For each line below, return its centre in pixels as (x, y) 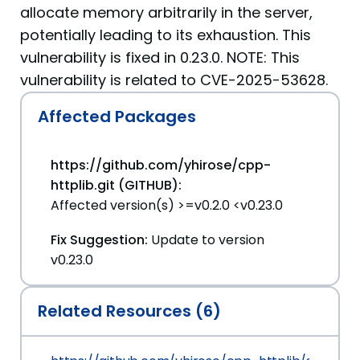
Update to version (208, 240)
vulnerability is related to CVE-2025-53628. (174, 80)
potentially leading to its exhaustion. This (166, 35)
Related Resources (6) (129, 311)
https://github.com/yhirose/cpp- (161, 165)
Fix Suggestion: (99, 240)
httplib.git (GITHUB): (116, 185)
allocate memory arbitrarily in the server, (166, 12)
